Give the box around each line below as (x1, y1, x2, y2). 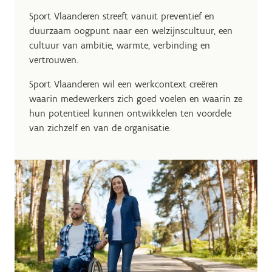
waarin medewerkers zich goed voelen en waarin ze (29, 93, 242, 104)
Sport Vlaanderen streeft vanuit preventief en (29, 10, 214, 22)
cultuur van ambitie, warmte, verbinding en (29, 39, 210, 51)
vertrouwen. (29, 54, 78, 66)
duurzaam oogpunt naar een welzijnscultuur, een (29, 25, 233, 36)
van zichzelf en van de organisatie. (29, 122, 171, 134)
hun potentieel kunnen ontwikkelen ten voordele (29, 107, 231, 119)
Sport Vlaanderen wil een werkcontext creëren (29, 78, 218, 90)
